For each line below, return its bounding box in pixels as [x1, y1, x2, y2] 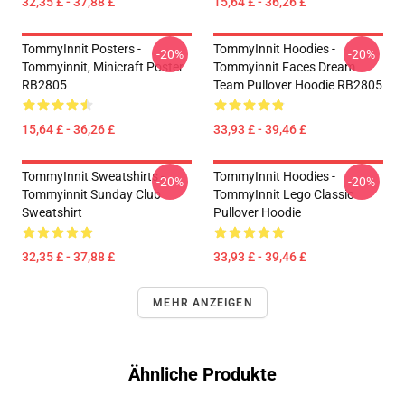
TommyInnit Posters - [22, 41, 141, 56]
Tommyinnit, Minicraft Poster [22, 59, 184, 74]
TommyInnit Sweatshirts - [22, 168, 165, 184]
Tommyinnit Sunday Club [22, 186, 161, 202]
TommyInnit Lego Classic [213, 186, 353, 202]
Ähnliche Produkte [128, 363, 277, 385]
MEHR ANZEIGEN [153, 296, 252, 309]
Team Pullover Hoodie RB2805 [213, 77, 382, 92]
